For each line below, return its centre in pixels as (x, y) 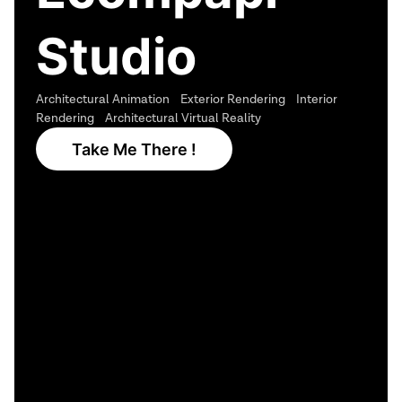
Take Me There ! (134, 149)
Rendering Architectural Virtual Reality (149, 118)
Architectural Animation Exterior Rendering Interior (187, 99)
